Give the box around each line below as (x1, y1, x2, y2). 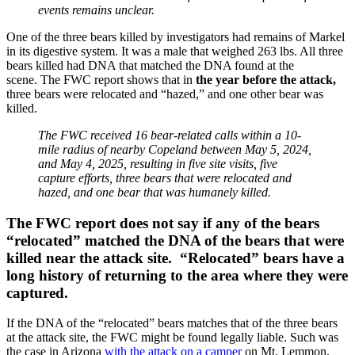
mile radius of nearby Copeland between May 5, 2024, (38, 142, 311, 156)
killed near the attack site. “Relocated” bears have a (6, 249, 345, 266)
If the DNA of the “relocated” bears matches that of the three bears (6, 316, 338, 330)
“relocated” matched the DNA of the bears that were (6, 231, 344, 249)
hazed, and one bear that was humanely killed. (38, 185, 271, 199)
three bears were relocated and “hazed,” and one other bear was (6, 86, 323, 101)
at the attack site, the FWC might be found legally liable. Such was (6, 330, 338, 345)
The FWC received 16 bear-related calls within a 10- (38, 128, 301, 142)
